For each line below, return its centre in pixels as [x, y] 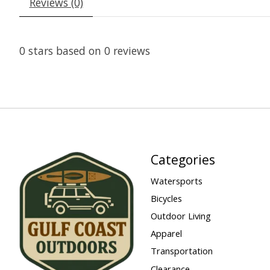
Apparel [166, 234]
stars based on [65, 50]
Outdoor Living [181, 216]
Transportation [181, 251]
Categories [183, 159]
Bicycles [166, 198]
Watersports [176, 181]
